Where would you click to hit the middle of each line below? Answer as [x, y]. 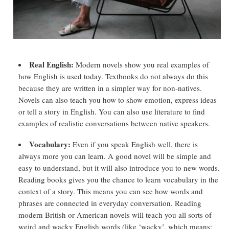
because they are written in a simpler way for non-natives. [110, 88]
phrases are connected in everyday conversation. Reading [110, 203]
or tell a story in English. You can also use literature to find [112, 111]
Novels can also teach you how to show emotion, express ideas [118, 100]
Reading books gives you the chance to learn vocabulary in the [118, 179]
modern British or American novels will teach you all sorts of [115, 215]
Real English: [51, 64]
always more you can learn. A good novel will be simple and [115, 156]
